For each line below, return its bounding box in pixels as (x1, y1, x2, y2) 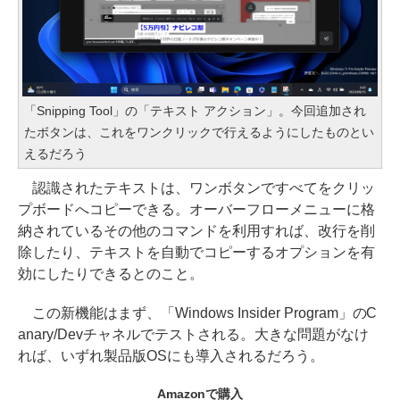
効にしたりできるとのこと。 (18, 266, 204, 282)
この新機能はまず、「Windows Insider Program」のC (18, 305, 378, 321)
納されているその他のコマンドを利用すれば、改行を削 (18, 223, 375, 239)
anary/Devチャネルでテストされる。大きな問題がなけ (18, 327, 369, 343)
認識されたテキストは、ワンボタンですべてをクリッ (18, 180, 375, 196)
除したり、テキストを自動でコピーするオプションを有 (18, 245, 375, 261)
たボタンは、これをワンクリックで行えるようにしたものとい (24, 125, 374, 140)
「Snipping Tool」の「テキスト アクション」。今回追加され (24, 104, 366, 119)
